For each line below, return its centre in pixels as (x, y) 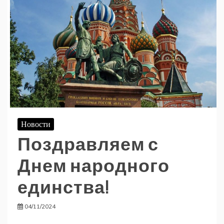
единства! (63, 187)
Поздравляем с (88, 144)
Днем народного (93, 165)
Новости (36, 124)
